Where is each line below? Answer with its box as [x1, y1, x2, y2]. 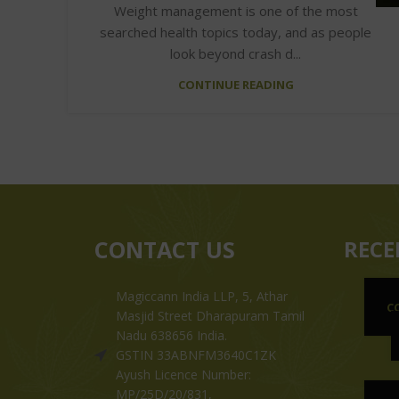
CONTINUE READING [177, 76, 294, 93]
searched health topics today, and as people [100, 22, 372, 41]
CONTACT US [94, 233, 235, 265]
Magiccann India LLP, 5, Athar [116, 287, 288, 305]
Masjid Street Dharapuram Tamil [116, 306, 305, 324]
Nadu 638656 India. [116, 326, 227, 344]
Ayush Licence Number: [116, 365, 251, 383]
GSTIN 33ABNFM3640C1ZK [116, 346, 276, 363]
